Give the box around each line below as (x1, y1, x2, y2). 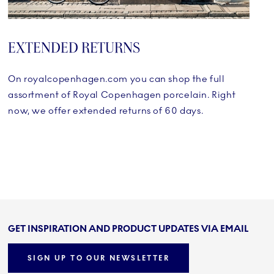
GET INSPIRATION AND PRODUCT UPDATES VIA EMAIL (8, 223, 249, 234)
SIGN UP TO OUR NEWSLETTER (28, 254, 170, 263)
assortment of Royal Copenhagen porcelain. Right (8, 89, 236, 101)
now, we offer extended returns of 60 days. (8, 105, 204, 117)
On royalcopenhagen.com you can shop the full (8, 73, 225, 85)
